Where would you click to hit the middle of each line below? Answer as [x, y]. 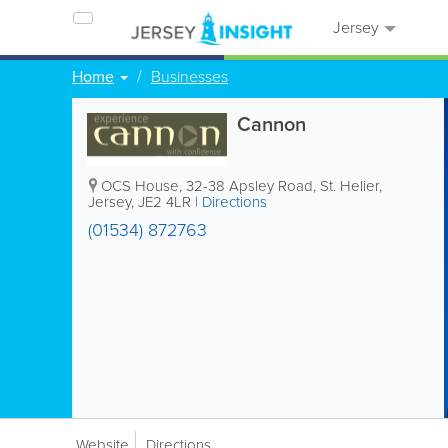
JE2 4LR [164, 202]
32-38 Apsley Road [249, 186]
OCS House [140, 186]
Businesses [189, 76]
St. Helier [349, 186]
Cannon [271, 124]
